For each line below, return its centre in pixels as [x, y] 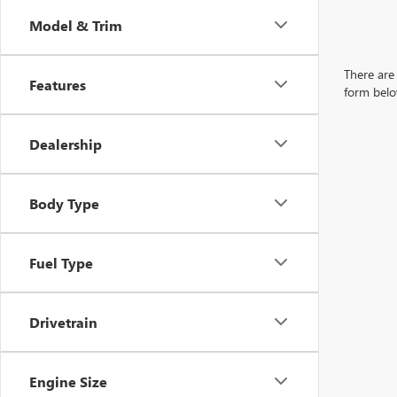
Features [58, 84]
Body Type [64, 203]
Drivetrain [63, 322]
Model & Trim [76, 25]
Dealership [66, 144]
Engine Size [68, 381]
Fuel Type [61, 262]
